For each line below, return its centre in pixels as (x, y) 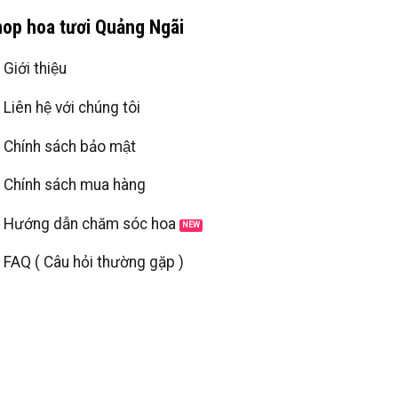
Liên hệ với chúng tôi (72, 107)
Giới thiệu (36, 69)
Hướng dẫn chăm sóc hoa (90, 223)
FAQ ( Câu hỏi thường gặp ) (94, 263)
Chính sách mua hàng (75, 185)
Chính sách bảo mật (70, 146)
